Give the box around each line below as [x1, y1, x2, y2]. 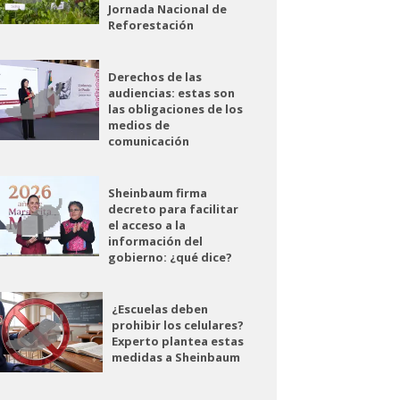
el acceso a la [107, 217, 186, 233]
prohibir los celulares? [112, 317, 245, 333]
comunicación [107, 133, 189, 149]
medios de [107, 117, 170, 133]
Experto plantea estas [112, 333, 245, 349]
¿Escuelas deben [112, 301, 209, 317]
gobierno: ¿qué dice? [107, 249, 232, 265]
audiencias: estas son [107, 85, 235, 101]
